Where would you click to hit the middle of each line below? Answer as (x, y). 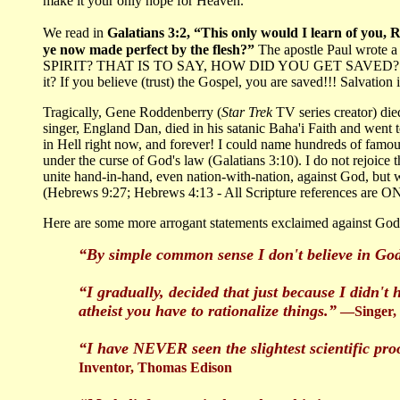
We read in (75, 33)
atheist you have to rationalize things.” (208, 311)
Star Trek (249, 112)
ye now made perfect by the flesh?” (150, 50)
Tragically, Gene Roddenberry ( (132, 112)
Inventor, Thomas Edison (155, 368)
